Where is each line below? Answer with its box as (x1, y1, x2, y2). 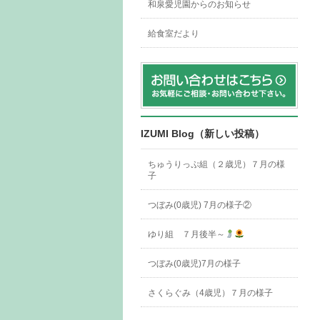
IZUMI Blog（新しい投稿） (141, 128, 264, 139)
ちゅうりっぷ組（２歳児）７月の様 (148, 159, 285, 169)
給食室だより (148, 29, 199, 39)
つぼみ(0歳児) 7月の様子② (148, 200, 251, 210)
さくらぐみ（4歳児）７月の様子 (148, 288, 273, 298)
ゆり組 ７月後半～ (148, 229, 225, 239)
